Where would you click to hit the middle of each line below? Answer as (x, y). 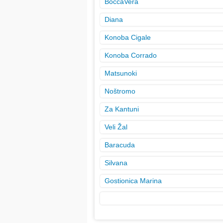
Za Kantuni (121, 109)
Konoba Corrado (130, 55)
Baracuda (119, 145)
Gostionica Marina (133, 181)
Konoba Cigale (127, 37)
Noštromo (120, 91)
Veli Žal (116, 127)
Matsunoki (120, 73)
